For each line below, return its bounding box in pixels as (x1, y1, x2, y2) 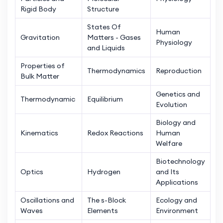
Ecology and (156, 195, 197, 205)
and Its (156, 167, 179, 176)
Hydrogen (87, 167, 120, 176)
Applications (156, 177, 198, 187)
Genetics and (156, 89, 200, 99)
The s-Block (87, 195, 126, 205)
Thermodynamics (87, 66, 145, 75)
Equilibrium (87, 94, 123, 104)
